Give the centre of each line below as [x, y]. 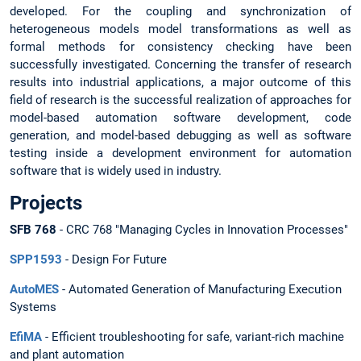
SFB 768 [33, 229]
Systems [33, 307]
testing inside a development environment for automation [180, 153]
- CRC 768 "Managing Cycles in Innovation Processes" [202, 229]
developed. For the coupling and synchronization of [180, 11]
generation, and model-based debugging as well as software [180, 135]
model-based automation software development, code [180, 117]
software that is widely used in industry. [116, 170]
